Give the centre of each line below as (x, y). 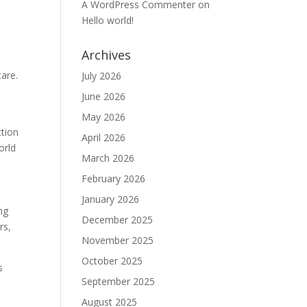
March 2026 (108, 158)
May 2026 (104, 117)
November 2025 (118, 240)
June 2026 (104, 96)
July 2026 (102, 76)
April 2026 (104, 137)
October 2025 (112, 261)
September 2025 (119, 281)
